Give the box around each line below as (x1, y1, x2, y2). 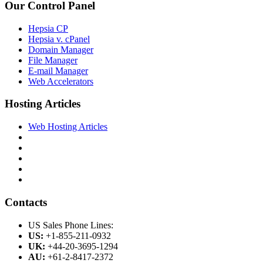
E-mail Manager (28, 65, 88, 76)
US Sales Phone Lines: (28, 220, 113, 230)
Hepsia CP (28, 23, 68, 33)
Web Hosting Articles (28, 122, 107, 132)
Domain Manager (28, 44, 93, 55)
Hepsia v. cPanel (28, 33, 90, 44)
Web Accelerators (28, 76, 93, 86)
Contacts (5, 195, 47, 208)
